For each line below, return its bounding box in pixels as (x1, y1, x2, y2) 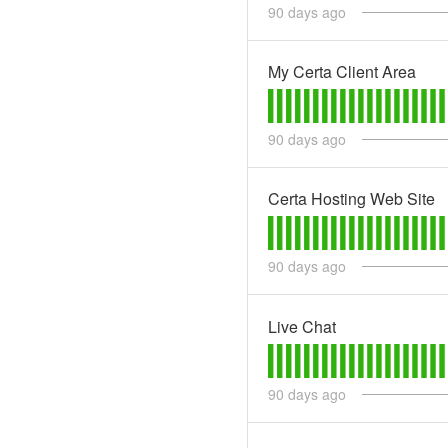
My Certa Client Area (268, 60, 416, 84)
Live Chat (268, 314, 336, 338)
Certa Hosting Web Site (268, 187, 435, 211)
